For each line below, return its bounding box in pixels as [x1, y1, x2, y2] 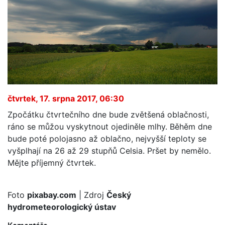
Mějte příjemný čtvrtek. [8, 157, 96, 168]
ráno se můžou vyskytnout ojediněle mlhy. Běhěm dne [8, 121, 212, 132]
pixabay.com [27, 189, 76, 200]
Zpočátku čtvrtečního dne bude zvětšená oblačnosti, [8, 109, 209, 120]
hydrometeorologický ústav [8, 201, 116, 212]
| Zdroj [76, 189, 106, 200]
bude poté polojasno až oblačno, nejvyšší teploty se [8, 133, 206, 144]
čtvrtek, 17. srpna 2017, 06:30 [8, 93, 124, 103]
